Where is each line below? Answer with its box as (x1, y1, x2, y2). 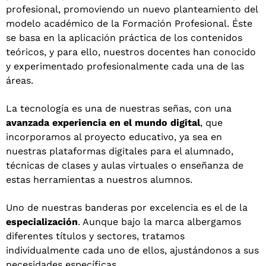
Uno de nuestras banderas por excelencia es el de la (6, 202, 248, 214)
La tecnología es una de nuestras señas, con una (6, 103, 232, 115)
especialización (6, 216, 78, 228)
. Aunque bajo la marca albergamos (78, 216, 241, 228)
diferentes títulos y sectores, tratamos (6, 230, 185, 242)
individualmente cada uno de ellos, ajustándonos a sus (6, 245, 259, 256)
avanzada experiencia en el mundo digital (6, 117, 200, 129)
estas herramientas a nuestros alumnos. (6, 174, 192, 186)
